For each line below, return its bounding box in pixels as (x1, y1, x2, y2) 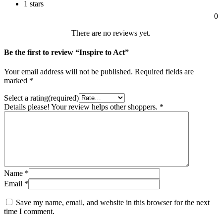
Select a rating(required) (4, 93, 79, 102)
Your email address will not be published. (4, 67, 133, 76)
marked (4, 76, 29, 85)
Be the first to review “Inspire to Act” (4, 48, 129, 57)
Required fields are (135, 67, 194, 76)
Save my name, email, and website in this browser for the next (16, 198, 210, 207)
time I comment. (4, 207, 55, 216)
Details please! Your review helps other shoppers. (4, 103, 160, 111)
